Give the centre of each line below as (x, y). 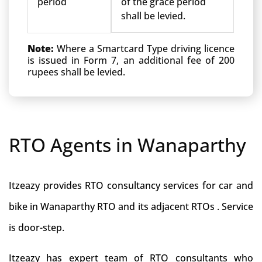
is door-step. (37, 227)
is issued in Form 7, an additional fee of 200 (131, 60)
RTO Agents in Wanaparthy (127, 145)
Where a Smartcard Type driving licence (146, 49)
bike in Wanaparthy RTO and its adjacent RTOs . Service (131, 206)
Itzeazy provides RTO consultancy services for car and (131, 185)
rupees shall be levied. (76, 72)
